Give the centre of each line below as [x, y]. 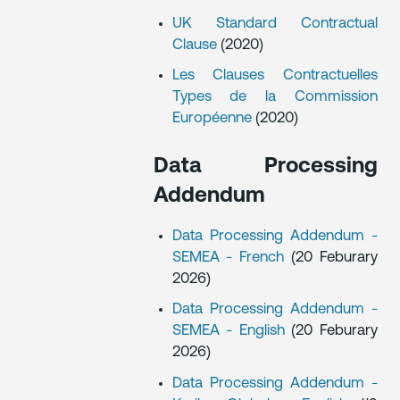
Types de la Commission [275, 97]
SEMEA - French [232, 257]
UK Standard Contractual [275, 23]
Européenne [213, 119]
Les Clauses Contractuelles [275, 76]
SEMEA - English [232, 331]
